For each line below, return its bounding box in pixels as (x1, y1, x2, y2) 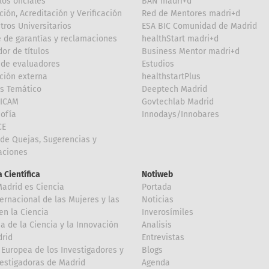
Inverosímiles (142, 207, 193, 217)
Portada (142, 181, 172, 192)
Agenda (142, 257, 170, 268)
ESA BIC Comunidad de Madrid (142, 20, 257, 31)
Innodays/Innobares (142, 109, 219, 119)
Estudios (142, 58, 174, 69)
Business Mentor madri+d (142, 46, 240, 56)
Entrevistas (142, 232, 184, 243)
